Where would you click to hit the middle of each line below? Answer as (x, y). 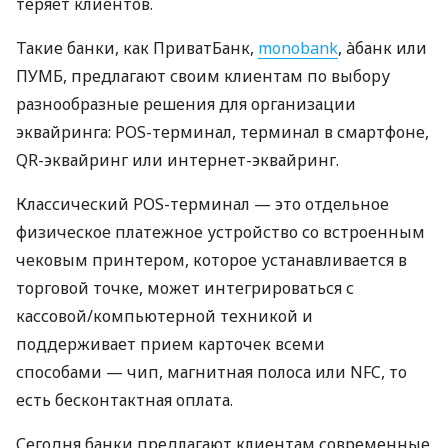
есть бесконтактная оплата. (124, 400)
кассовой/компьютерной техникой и (164, 316)
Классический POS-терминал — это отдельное (202, 204)
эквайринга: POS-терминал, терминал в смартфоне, (222, 132)
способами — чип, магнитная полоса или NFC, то (211, 372)
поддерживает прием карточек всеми (170, 344)
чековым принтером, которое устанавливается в (211, 260)
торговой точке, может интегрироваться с (185, 288)
